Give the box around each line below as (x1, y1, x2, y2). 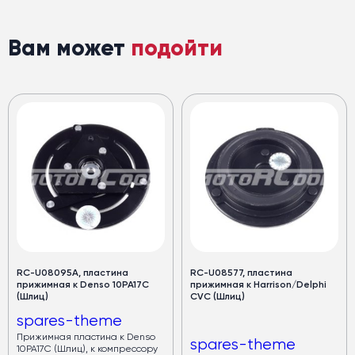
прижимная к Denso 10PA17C (17, 281, 149, 291)
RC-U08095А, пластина (17, 269, 128, 279)
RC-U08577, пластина (190, 269, 292, 279)
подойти (131, 34, 223, 63)
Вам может (8, 34, 131, 63)
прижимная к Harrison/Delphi (190, 281, 326, 291)
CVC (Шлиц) (190, 292, 245, 303)
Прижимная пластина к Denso (17, 333, 155, 343)
